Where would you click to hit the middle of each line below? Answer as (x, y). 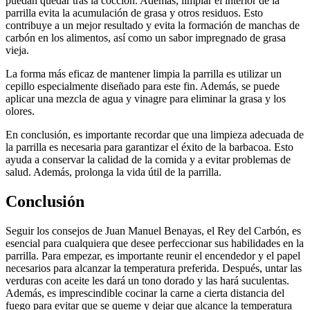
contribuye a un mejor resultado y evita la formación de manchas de (153, 25)
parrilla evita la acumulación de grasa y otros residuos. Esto (134, 12)
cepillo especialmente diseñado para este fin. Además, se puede (143, 86)
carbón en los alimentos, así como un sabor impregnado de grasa (146, 37)
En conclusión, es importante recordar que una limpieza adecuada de (155, 134)
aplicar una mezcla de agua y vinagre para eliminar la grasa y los (146, 98)
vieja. (17, 50)
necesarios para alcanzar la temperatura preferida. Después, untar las (154, 268)
